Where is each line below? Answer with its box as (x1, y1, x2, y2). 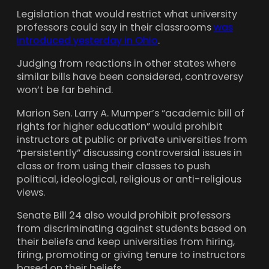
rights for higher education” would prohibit (17, 119, 223, 133)
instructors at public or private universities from (17, 132, 247, 147)
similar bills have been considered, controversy (17, 70, 243, 84)
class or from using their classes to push (17, 159, 210, 173)
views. (17, 185, 45, 199)
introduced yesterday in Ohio (17, 34, 158, 48)
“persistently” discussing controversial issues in (17, 145, 242, 160)
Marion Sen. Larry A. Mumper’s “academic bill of (17, 106, 244, 120)
